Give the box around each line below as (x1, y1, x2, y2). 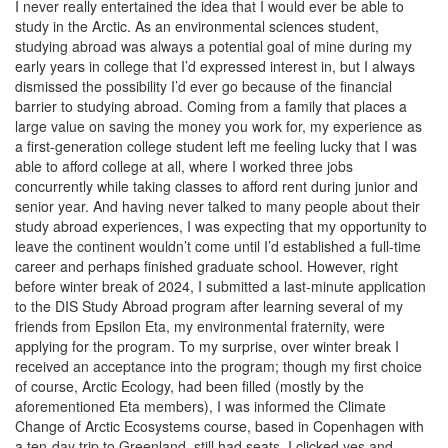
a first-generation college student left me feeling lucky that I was (15, 136, 417, 156)
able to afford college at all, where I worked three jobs (15, 156, 353, 176)
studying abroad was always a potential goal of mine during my (15, 36, 412, 56)
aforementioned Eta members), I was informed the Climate (15, 396, 386, 416)
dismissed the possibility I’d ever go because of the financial (15, 76, 392, 96)
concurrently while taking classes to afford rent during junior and (15, 176, 418, 196)
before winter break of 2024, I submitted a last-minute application (15, 276, 426, 296)
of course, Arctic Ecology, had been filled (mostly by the (15, 376, 364, 396)
